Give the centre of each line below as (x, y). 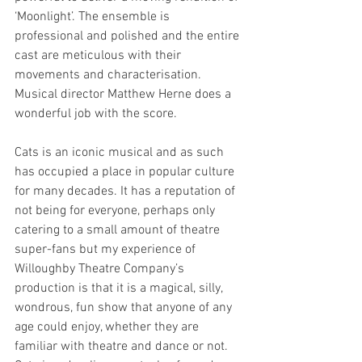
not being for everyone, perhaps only (116, 211)
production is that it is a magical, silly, (120, 288)
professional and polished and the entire (128, 36)
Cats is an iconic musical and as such (121, 153)
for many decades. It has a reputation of (126, 192)
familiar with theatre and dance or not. (123, 347)
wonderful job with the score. (97, 114)
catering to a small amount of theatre (119, 230)
